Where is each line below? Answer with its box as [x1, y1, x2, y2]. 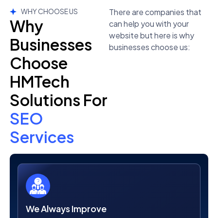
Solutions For [10, 90, 108, 110]
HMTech [10, 72, 70, 91]
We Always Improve [26, 203, 107, 215]
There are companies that [109, 7, 201, 18]
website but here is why [109, 30, 194, 41]
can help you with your [109, 18, 189, 29]
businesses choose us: [109, 42, 190, 53]
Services [10, 127, 74, 147]
